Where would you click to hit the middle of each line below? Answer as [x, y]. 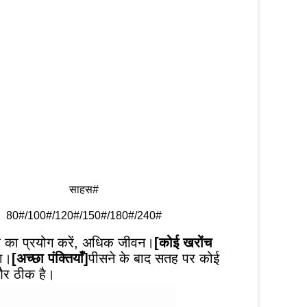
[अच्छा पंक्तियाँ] [50, 258]
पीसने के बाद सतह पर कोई [154, 258]
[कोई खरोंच [183, 243]
